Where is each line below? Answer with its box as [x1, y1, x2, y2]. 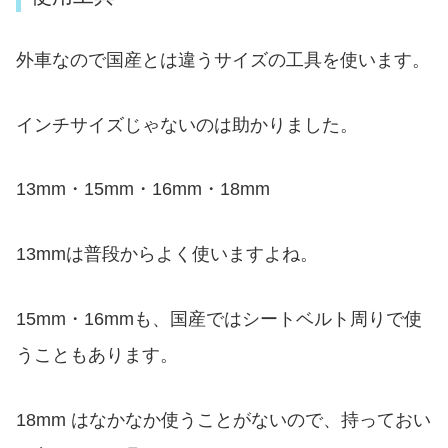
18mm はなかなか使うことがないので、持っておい [16, 409, 431, 430]
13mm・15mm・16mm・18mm [16, 179, 270, 200]
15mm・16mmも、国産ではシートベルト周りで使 [16, 309, 422, 330]
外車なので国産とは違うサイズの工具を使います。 [16, 49, 430, 70]
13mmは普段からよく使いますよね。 [16, 244, 318, 265]
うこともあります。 [16, 345, 178, 366]
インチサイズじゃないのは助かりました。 [16, 114, 358, 135]
